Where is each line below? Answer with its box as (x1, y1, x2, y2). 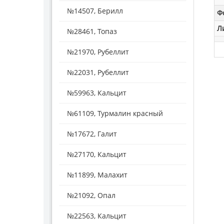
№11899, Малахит (67, 169, 127, 179)
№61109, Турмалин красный (67, 108, 163, 118)
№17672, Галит (67, 128, 117, 138)
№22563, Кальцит (67, 210, 126, 220)
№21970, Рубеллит (67, 46, 129, 56)
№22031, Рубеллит (67, 67, 129, 77)
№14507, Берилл (67, 5, 123, 15)
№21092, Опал (67, 190, 115, 200)
